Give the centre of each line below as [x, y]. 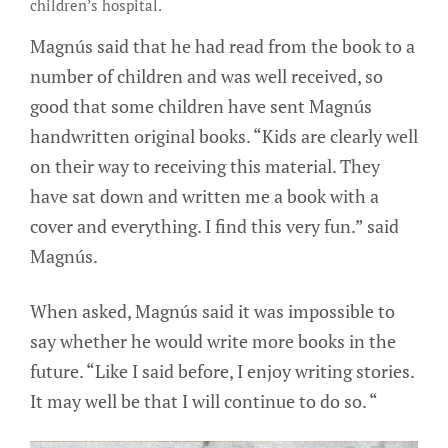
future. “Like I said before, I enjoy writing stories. [222, 370]
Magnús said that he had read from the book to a [222, 45]
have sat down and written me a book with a [204, 195]
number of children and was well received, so [206, 75]
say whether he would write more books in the [213, 340]
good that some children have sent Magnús [201, 105]
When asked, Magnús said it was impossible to [212, 310]
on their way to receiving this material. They [205, 165]
